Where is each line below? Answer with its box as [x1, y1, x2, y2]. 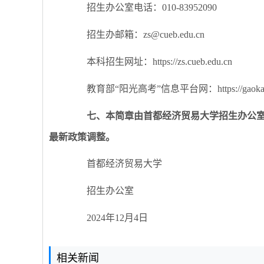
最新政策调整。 [49, 131, 115, 142]
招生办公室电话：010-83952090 [68, 2, 217, 13]
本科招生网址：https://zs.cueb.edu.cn [68, 57, 232, 67]
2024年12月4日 [68, 213, 148, 223]
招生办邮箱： [68, 29, 143, 40]
